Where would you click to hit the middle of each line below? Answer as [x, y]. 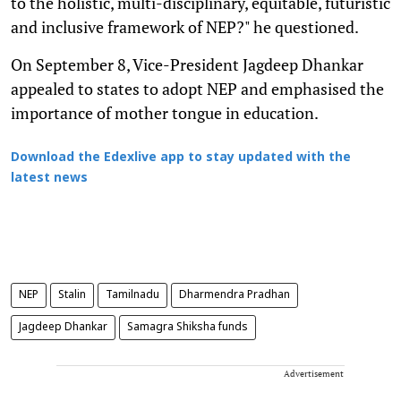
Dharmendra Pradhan [235, 295]
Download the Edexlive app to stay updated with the [181, 158]
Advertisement [314, 373]
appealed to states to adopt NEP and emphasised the [197, 88]
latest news [49, 178]
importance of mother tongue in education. [165, 112]
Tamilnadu [132, 295]
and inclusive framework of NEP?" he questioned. [185, 26]
